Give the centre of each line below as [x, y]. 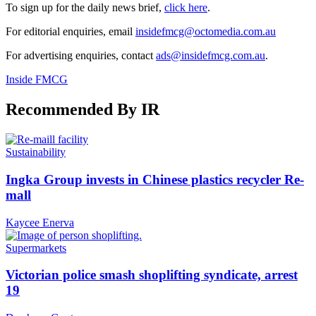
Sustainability [36, 152]
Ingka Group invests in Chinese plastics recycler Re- [155, 179]
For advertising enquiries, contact [81, 56]
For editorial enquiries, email [71, 32]
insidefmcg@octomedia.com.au [206, 32]
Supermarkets [36, 248]
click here [186, 8]
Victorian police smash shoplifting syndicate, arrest [152, 275]
